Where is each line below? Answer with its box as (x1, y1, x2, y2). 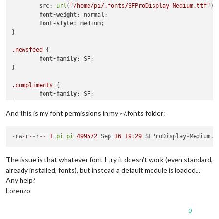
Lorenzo (6, 186, 30, 195)
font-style (39, 20, 74, 27)
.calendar (12, 117, 43, 124)
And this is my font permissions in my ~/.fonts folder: (6, 109, 165, 117)
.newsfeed (12, 46, 43, 53)
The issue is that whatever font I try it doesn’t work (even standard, (6, 155, 213, 164)
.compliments (12, 82, 53, 88)
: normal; (77, 11, 108, 18)
